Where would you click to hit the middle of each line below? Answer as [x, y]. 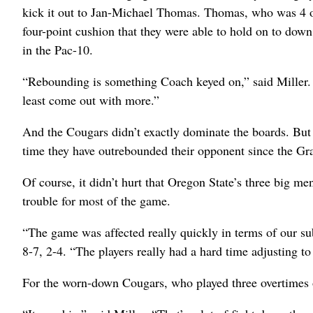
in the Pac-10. [58, 50]
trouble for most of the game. [96, 201]
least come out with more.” [91, 100]
